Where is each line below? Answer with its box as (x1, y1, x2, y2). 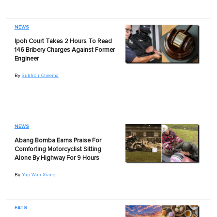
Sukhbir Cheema (21, 73, 59, 78)
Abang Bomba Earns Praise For (14, 137, 101, 144)
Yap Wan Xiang (21, 172, 56, 177)
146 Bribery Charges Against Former (14, 46, 115, 53)
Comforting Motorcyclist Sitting (14, 146, 101, 153)
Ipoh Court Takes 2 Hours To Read (14, 38, 112, 45)
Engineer (14, 55, 39, 62)
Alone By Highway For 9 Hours (14, 155, 99, 161)
